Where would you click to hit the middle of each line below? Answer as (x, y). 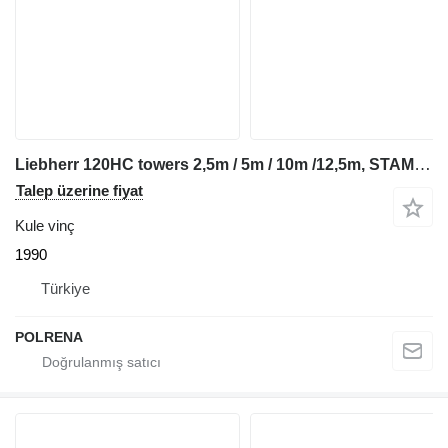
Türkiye (65, 289)
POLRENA (49, 337)
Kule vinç (45, 226)
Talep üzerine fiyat (79, 191)
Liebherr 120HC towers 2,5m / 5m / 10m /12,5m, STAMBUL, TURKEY (422, 165)
